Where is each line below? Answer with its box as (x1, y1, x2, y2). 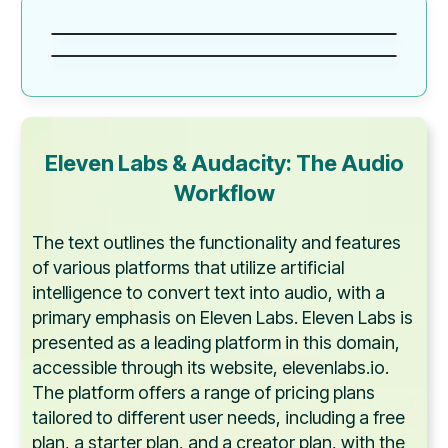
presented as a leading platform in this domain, (32, 332, 400, 354)
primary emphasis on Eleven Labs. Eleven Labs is (32, 307, 413, 329)
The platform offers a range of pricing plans (32, 382, 375, 404)
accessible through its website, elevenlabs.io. (32, 357, 389, 379)
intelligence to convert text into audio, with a (32, 282, 385, 304)
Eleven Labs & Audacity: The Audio (44, 150, 404, 177)
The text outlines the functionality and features (32, 232, 401, 254)
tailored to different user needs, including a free (32, 407, 405, 429)
